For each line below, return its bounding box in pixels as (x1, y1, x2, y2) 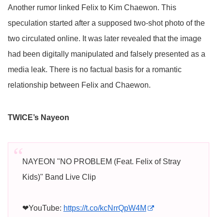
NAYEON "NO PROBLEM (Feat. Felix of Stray (22, 157, 181, 166)
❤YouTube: (22, 203, 63, 212)
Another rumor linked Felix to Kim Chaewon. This (8, 3, 176, 12)
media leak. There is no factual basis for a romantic (8, 65, 182, 74)
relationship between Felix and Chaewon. (8, 80, 151, 89)
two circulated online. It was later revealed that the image (8, 34, 201, 43)
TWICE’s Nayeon (8, 113, 69, 122)
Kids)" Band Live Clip (22, 172, 96, 181)
